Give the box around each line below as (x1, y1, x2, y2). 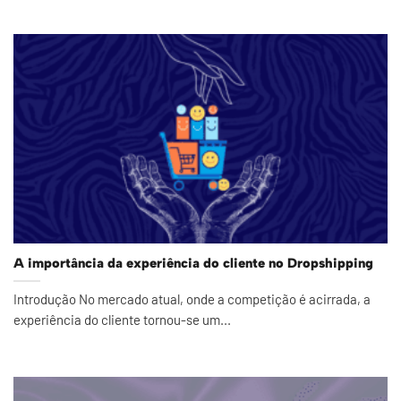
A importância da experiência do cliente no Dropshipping (13, 255, 373, 272)
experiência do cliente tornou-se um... (13, 311, 231, 328)
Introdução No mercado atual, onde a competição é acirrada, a (13, 290, 371, 307)
